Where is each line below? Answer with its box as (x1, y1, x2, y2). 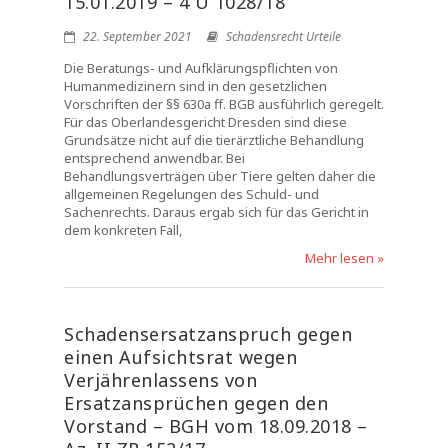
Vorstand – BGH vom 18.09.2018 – (64, 414, 368, 438)
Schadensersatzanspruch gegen (64, 322, 352, 346)
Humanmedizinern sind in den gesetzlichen (64, 77, 327, 95)
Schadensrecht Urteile (226, 28, 341, 45)
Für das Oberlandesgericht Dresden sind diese (64, 113, 347, 131)
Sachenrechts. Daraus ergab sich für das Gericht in (64, 203, 369, 221)
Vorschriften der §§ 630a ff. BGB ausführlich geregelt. (64, 95, 384, 113)
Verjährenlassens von (64, 368, 257, 392)
